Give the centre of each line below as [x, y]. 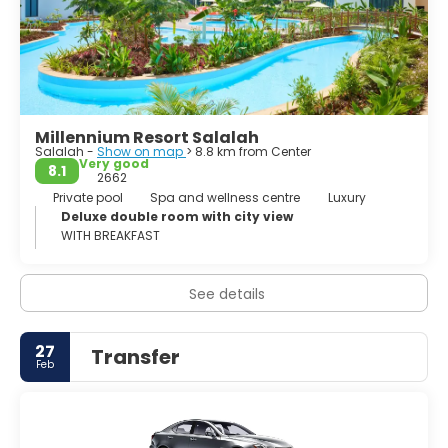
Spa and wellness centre [225, 197]
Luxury [346, 197]
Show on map [141, 151]
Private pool [87, 197]
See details [226, 293]
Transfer [135, 356]
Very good [114, 163]
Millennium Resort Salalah [147, 137]
